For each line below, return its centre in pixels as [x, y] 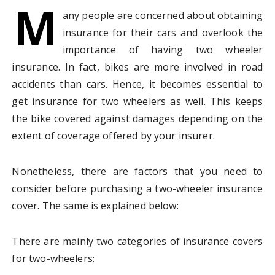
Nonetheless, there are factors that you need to [137, 172]
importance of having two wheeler [163, 50]
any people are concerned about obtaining [163, 16]
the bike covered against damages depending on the [137, 119]
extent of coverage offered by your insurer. [113, 136]
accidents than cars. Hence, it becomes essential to [137, 84]
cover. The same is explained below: [95, 206]
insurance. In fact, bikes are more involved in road [137, 67]
